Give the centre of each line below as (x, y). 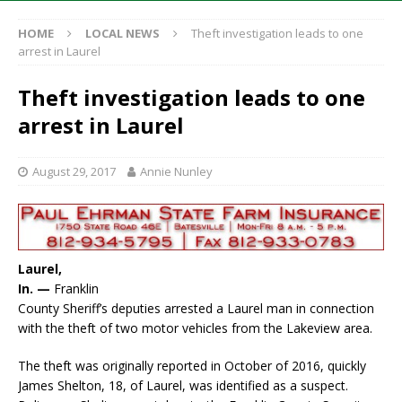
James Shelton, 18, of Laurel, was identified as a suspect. (183, 386)
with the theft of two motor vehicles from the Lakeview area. (195, 328)
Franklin (76, 289)
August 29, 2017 (74, 172)
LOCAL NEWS (122, 34)
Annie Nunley (176, 172)
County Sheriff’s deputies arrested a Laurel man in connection (196, 309)
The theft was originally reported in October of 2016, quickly (192, 366)
